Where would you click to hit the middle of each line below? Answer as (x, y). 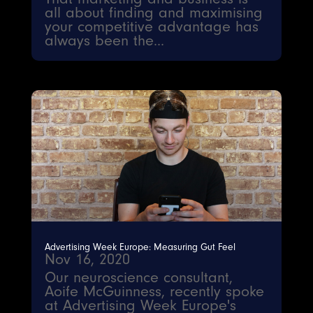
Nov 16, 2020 (87, 259)
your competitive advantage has (151, 27)
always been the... (104, 41)
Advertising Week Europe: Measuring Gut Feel (140, 247)
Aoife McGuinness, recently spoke (154, 291)
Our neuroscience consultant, (138, 277)
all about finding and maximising (153, 13)
